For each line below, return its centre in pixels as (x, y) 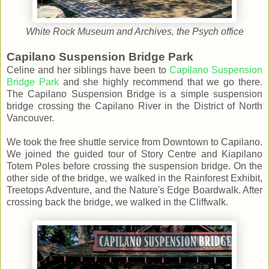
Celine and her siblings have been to (88, 70)
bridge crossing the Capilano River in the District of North (134, 106)
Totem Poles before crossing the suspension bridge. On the (134, 166)
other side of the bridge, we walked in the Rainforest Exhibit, (134, 178)
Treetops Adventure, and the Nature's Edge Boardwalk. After (134, 190)
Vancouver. (30, 118)
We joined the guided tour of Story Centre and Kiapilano (134, 154)
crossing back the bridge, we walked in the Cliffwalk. (117, 202)
